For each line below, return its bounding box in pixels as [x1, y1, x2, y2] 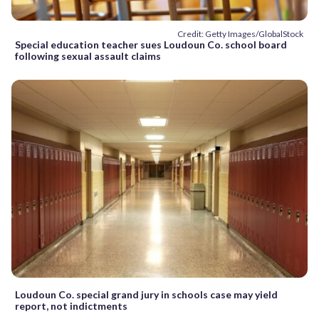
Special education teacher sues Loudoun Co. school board [15, 38, 287, 51]
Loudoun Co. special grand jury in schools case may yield [15, 288, 278, 300]
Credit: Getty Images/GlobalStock [177, 28, 303, 40]
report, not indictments [15, 299, 127, 312]
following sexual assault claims [15, 50, 161, 63]
